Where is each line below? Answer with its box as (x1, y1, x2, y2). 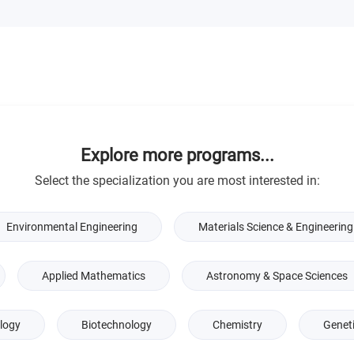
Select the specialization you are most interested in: (34, 173, 320, 189)
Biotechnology (81, 318, 152, 332)
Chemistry (212, 318, 262, 332)
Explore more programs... (80, 145, 274, 166)
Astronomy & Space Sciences (205, 269, 348, 283)
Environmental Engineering (6, 220, 137, 234)
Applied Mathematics (41, 269, 145, 283)
